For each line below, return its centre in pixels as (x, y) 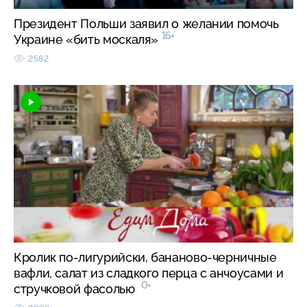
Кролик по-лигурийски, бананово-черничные (145, 257)
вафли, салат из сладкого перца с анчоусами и (149, 273)
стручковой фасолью (77, 288)
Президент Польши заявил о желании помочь (146, 23)
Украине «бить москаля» (88, 39)
